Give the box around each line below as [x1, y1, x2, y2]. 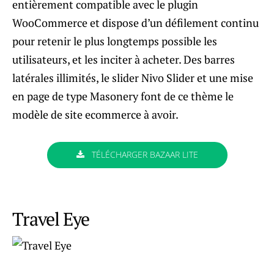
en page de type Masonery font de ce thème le [12, 88, 234, 103]
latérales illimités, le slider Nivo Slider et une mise [12, 70, 253, 85]
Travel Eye [12, 206, 89, 231]
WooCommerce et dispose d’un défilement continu [12, 15, 259, 30]
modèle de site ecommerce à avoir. [12, 106, 179, 122]
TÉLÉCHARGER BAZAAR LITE [89, 149, 198, 160]
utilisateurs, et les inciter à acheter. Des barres [12, 51, 235, 67]
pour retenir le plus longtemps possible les [12, 33, 217, 48]
